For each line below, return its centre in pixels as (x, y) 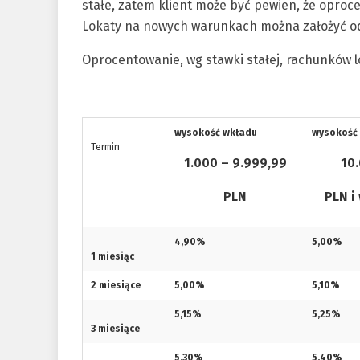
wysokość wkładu (216, 133)
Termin (105, 147)
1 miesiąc (112, 256)
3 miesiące (115, 329)
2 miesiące (116, 285)
